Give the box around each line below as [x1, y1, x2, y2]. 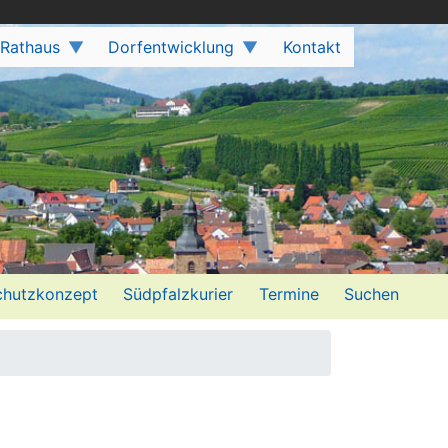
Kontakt [283, 37, 342, 57]
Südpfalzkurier [123, 284, 234, 304]
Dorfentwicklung [108, 37, 235, 57]
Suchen [344, 284, 400, 304]
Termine [258, 284, 319, 304]
